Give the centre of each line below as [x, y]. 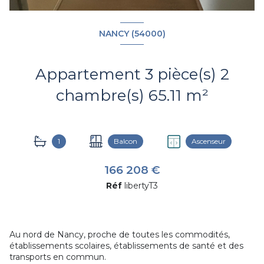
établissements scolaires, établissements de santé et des [126, 246]
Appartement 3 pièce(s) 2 [90, 75]
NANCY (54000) [132, 33]
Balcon [126, 141]
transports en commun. [58, 257]
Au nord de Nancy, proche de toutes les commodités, [120, 235]
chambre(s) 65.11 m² [197, 96]
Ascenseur [208, 141]
